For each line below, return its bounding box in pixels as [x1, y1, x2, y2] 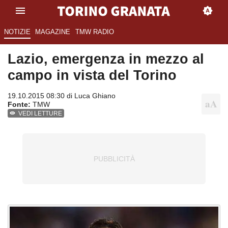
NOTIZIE [4, 28, 31, 36]
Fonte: [8, 100, 31, 109]
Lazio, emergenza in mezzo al [8, 51, 204, 67]
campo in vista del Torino [8, 67, 177, 83]
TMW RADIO [75, 28, 114, 36]
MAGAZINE [35, 28, 71, 36]
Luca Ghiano [74, 92, 116, 100]
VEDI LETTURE [18, 110, 63, 118]
